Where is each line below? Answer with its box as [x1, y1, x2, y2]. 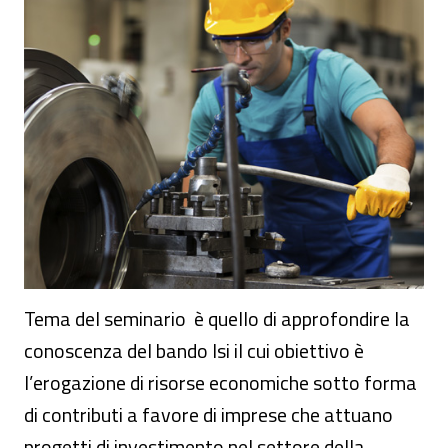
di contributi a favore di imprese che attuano [24, 399, 393, 430]
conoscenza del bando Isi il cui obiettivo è [24, 335, 364, 366]
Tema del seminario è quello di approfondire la [24, 303, 410, 334]
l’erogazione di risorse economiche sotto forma [24, 367, 417, 398]
